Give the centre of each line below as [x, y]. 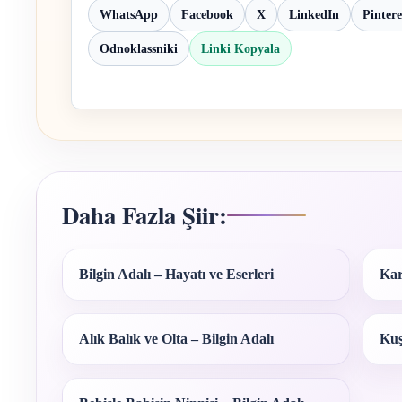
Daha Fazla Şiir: [144, 215]
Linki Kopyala [240, 48]
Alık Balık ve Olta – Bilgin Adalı [176, 339]
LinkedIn [314, 14]
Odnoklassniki [139, 48]
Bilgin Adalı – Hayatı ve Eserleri [176, 275]
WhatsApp [129, 14]
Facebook [207, 14]
